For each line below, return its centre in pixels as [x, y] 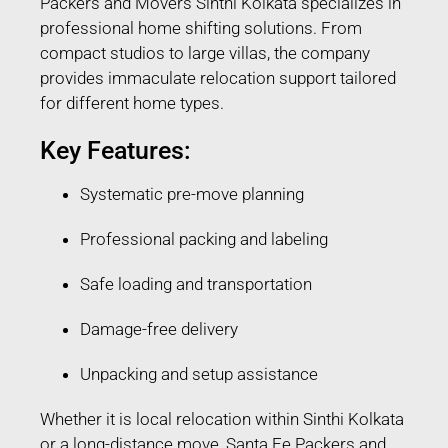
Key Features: [115, 150]
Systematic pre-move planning [192, 193]
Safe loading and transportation [196, 283]
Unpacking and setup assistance [199, 373]
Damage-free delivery [159, 328]
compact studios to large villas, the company [205, 52]
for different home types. [132, 102]
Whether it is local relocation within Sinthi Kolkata [222, 418]
